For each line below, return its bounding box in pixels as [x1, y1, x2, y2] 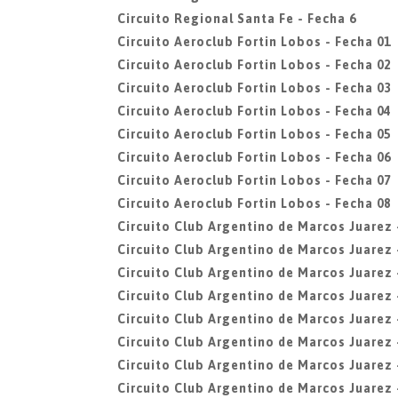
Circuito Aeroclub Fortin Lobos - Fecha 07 [117, 173, 391, 187]
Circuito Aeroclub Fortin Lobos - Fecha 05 [117, 127, 391, 141]
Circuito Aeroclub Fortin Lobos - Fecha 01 [117, 35, 391, 49]
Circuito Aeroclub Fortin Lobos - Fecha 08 [117, 196, 391, 211]
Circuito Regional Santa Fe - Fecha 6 [117, 12, 356, 26]
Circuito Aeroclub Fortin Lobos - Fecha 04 [117, 104, 391, 118]
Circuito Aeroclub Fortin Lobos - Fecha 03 [117, 81, 391, 95]
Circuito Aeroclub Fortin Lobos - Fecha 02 [117, 58, 391, 72]
